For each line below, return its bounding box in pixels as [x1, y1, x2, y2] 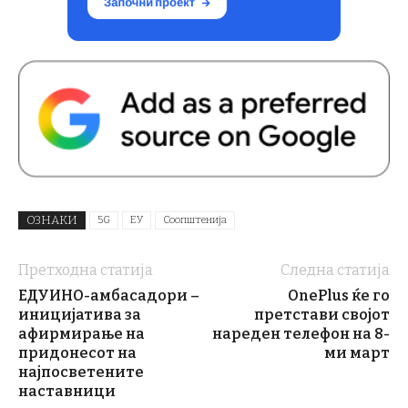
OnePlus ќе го [288, 286, 390, 304]
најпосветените [18, 362, 144, 381]
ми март [324, 343, 390, 362]
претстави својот [254, 305, 390, 323]
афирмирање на [18, 324, 145, 342]
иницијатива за [18, 305, 141, 323]
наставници [18, 382, 116, 400]
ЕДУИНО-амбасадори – [18, 286, 199, 304]
